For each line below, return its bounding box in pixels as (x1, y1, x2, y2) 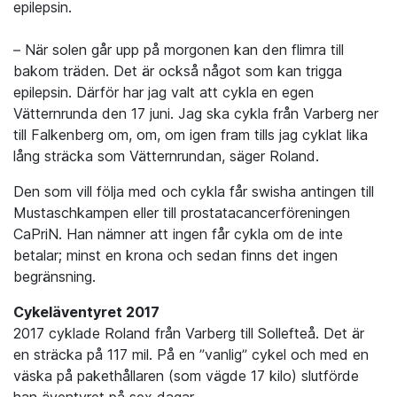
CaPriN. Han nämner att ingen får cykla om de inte (13, 225, 343, 244)
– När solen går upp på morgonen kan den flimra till (13, 41, 344, 59)
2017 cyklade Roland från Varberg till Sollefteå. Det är (13, 324, 364, 343)
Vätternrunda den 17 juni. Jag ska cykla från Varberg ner (13, 105, 378, 123)
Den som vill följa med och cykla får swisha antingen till (13, 183, 374, 201)
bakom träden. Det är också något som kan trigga (13, 62, 342, 81)
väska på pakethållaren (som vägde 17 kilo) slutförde (13, 367, 359, 385)
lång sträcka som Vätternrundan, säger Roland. (13, 147, 319, 166)
